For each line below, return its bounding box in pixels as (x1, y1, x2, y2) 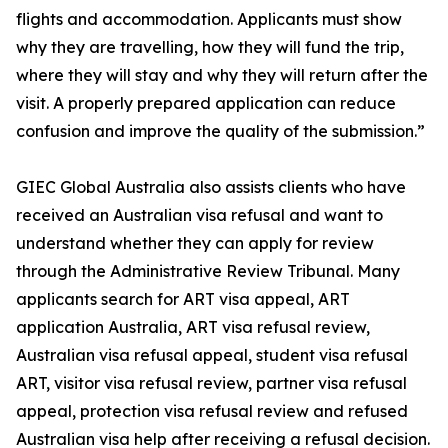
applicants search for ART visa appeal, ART (16, 289, 350, 310)
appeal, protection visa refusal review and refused (16, 401, 408, 422)
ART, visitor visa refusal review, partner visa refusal (16, 373, 407, 394)
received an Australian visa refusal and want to (16, 205, 383, 226)
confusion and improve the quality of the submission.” (16, 121, 425, 142)
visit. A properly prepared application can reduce (16, 93, 396, 114)
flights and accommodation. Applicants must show (16, 9, 402, 30)
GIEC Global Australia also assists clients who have (16, 177, 406, 198)
